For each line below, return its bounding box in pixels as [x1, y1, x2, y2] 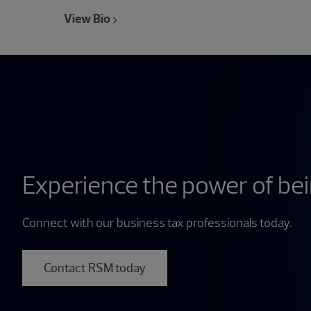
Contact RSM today [44, 260, 146, 276]
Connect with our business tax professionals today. [22, 215, 292, 230]
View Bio [64, 11, 110, 27]
